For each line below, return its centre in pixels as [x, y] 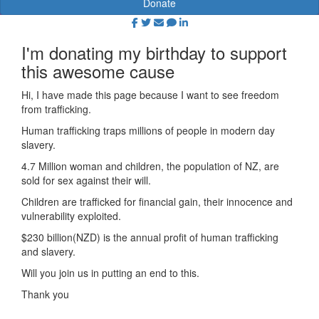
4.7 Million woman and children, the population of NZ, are [150, 166]
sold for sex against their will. [88, 180]
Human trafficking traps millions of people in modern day [148, 130]
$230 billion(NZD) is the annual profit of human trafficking [150, 237]
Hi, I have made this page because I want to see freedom [150, 94]
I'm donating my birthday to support [154, 52]
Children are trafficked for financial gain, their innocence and [157, 201]
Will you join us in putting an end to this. [112, 272]
